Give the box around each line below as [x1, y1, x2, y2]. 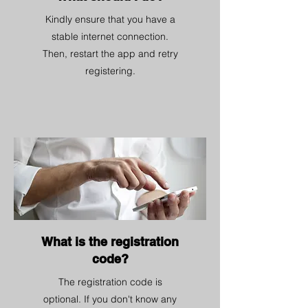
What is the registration [41, 234, 179, 249]
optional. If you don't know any [43, 293, 177, 305]
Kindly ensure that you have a [45, 13, 175, 25]
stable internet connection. [52, 30, 168, 43]
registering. [85, 65, 135, 77]
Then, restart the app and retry [42, 47, 178, 60]
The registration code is [58, 276, 162, 288]
